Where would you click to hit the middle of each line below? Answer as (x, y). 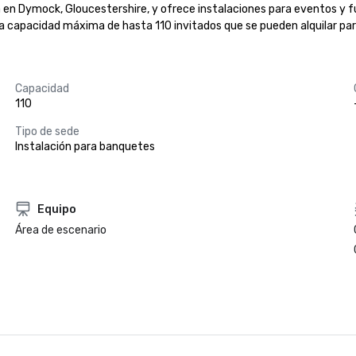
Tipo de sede (47, 132)
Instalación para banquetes (85, 147)
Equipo (56, 209)
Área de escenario (60, 230)
